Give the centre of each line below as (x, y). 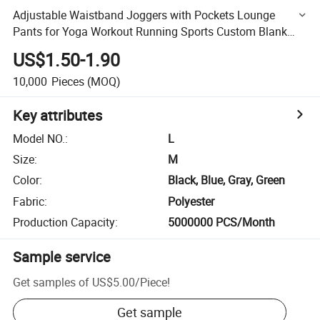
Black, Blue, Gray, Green (227, 180)
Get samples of (51, 282)
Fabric (29, 201)
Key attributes (58, 115)
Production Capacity (64, 222)
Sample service (62, 257)
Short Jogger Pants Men (74, 47)
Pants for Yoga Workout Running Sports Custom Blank (150, 31)
